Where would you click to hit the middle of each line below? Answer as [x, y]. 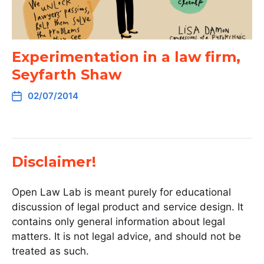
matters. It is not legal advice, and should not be [126, 236]
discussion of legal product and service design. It [128, 207]
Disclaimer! [54, 162]
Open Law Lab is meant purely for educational [121, 192]
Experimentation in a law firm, [126, 57]
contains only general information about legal [118, 222]
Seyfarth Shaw [67, 75]
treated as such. [50, 251]
